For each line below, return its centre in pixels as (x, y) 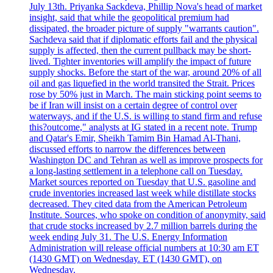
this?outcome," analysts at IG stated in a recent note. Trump (143, 127)
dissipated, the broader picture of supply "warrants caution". (144, 28)
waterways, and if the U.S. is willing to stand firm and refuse (146, 116)
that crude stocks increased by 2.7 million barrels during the (143, 225)
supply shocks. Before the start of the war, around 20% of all (145, 72)
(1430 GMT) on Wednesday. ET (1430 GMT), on (126, 258)
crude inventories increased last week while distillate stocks (143, 193)
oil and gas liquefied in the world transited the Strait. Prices (142, 83)
